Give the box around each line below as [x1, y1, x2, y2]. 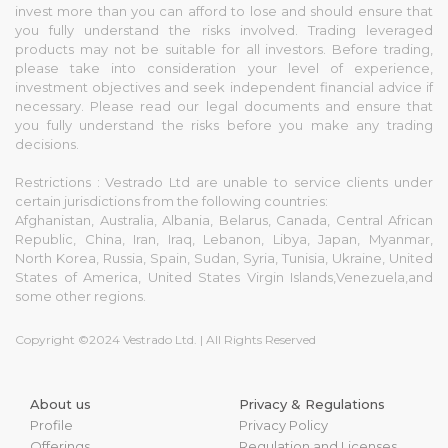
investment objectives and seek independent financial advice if [15, 79, 433, 96]
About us [30, 396, 91, 413]
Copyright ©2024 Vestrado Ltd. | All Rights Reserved [15, 331, 316, 347]
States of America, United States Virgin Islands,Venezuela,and [15, 269, 433, 286]
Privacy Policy [239, 417, 328, 434]
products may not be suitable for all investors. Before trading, [15, 41, 433, 58]
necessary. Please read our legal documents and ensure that [15, 98, 433, 115]
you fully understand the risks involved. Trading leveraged [15, 22, 433, 39]
